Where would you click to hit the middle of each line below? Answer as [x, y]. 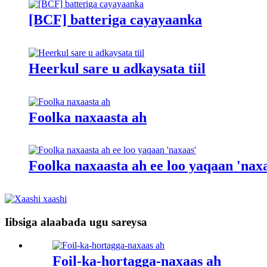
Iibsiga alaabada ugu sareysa [76, 222]
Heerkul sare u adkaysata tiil [117, 68]
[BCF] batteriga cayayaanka [115, 19]
